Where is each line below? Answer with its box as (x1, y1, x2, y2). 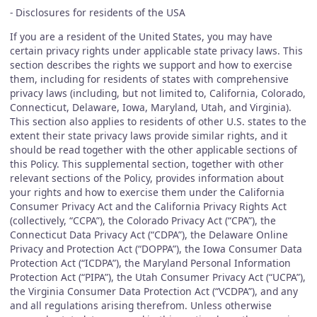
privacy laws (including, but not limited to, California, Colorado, (9, 86, 306, 100)
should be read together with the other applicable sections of (9, 142, 297, 156)
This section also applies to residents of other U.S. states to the (9, 114, 306, 128)
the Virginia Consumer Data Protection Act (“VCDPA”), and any (9, 284, 298, 298)
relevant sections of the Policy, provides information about (9, 171, 284, 185)
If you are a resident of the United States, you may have (9, 29, 272, 43)
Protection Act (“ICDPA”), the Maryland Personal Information (9, 255, 291, 270)
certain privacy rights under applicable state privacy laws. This (9, 43, 303, 57)
